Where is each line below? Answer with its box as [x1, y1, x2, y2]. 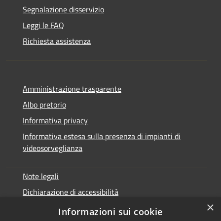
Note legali [23, 170, 59, 182]
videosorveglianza [23, 142, 82, 154]
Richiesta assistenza [23, 35, 91, 47]
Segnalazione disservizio [23, 3, 104, 15]
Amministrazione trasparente [23, 82, 121, 95]
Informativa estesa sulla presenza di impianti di [23, 130, 181, 142]
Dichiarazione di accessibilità [23, 185, 118, 198]
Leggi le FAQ [23, 19, 64, 31]
